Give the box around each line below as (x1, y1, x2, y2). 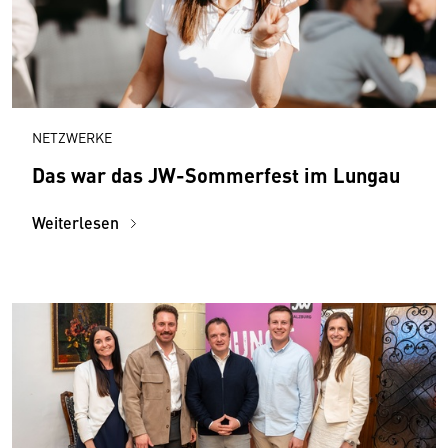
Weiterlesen (32, 210, 123, 234)
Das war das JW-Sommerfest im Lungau (32, 159, 400, 189)
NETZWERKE (32, 126, 112, 147)
